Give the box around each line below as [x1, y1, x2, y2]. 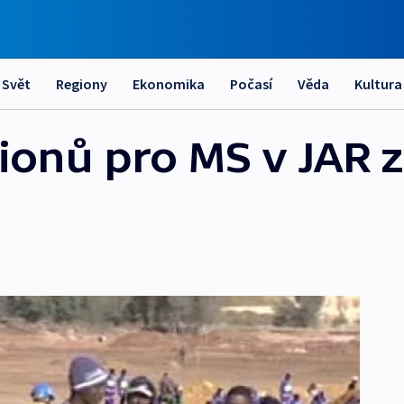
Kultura [354, 75, 402, 93]
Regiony [56, 75, 107, 93]
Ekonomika [133, 75, 205, 93]
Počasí [230, 75, 272, 93]
